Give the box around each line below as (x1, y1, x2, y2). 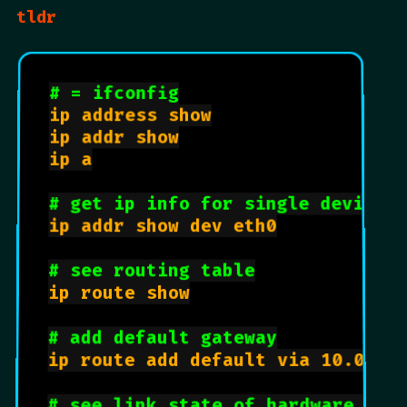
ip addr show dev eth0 (48, 214, 277, 237)
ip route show (47, 281, 191, 304)
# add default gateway (47, 326, 278, 349)
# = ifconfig (49, 82, 180, 104)
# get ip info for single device (48, 192, 386, 215)
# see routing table (48, 259, 255, 282)
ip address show (49, 104, 212, 126)
